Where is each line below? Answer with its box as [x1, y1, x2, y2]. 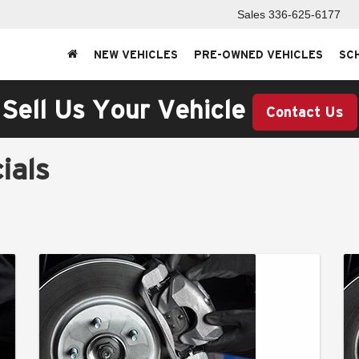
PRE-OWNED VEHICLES [194, 48, 323, 62]
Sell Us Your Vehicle [2, 95, 245, 123]
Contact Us [265, 103, 344, 119]
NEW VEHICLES [94, 48, 178, 62]
